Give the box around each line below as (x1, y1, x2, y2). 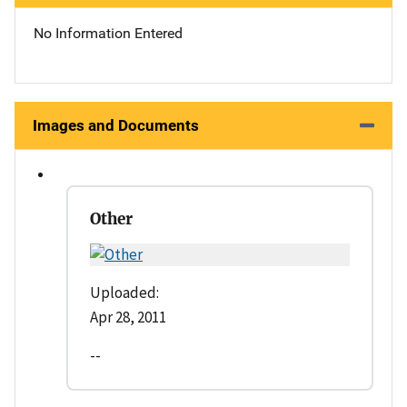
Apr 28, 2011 (90, 307, 166, 328)
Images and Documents (33, 116, 199, 135)
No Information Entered (34, 24, 183, 42)
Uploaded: (90, 283, 159, 303)
